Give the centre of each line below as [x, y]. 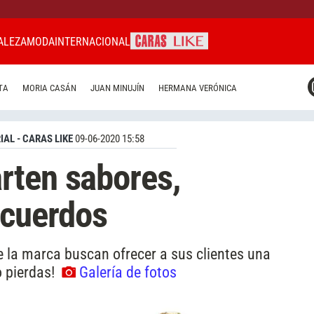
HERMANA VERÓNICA [198, 88]
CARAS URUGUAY [104, 128]
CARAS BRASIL [99, 102]
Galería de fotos [128, 272]
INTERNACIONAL [93, 41]
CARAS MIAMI [97, 77]
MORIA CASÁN [49, 88]
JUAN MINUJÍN [117, 88]
